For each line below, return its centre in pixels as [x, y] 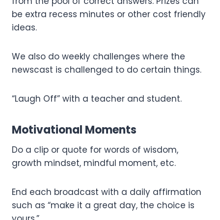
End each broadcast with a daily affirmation [107, 192]
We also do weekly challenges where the [98, 56]
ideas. [24, 27]
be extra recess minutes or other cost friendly [109, 14]
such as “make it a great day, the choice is [103, 205]
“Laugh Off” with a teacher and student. [97, 98]
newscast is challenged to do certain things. [107, 69]
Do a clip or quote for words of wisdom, [95, 150]
